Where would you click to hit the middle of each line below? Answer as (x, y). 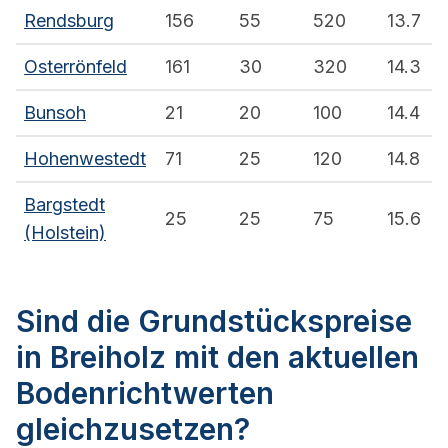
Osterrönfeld (75, 67)
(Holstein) (65, 233)
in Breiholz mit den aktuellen (217, 357)
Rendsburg (69, 21)
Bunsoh (55, 113)
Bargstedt (64, 205)
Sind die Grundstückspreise (214, 321)
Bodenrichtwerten (145, 393)
